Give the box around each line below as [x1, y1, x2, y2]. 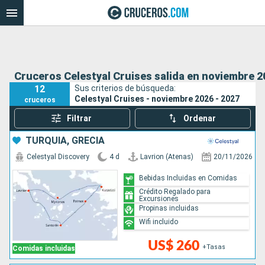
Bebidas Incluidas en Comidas [139, 173, 238, 182]
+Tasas [202, 243, 226, 251]
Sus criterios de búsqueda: [75, 83, 176, 93]
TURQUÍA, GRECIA [25, 135, 105, 147]
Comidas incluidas [12, 244, 75, 253]
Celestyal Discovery [27, 153, 89, 161]
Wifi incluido [139, 217, 179, 226]
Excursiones [139, 194, 179, 203]
